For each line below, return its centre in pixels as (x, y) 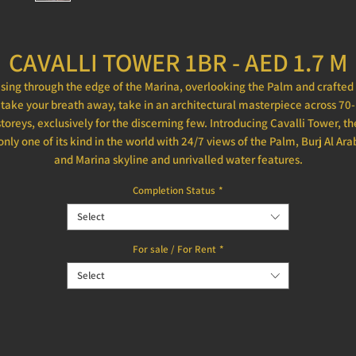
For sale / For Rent (174, 249)
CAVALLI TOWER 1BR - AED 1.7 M (178, 62)
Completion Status (174, 190)
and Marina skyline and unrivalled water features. (178, 159)
